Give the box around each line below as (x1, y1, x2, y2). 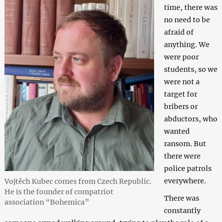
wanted (164, 126, 190, 136)
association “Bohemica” (4, 197, 89, 207)
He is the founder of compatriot (4, 187, 113, 196)
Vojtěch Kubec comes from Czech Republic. (4, 176, 152, 186)
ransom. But (164, 139, 206, 148)
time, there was (164, 2, 218, 12)
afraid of (164, 27, 194, 37)
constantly (164, 206, 201, 215)
